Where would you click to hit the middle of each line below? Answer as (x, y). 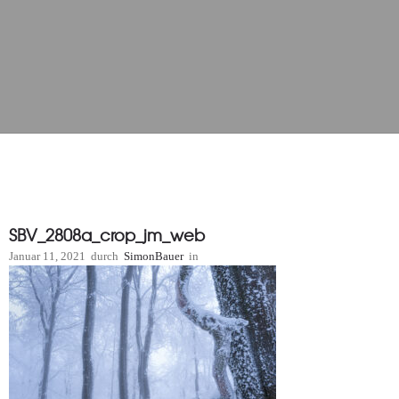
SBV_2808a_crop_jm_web (107, 235)
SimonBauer (154, 256)
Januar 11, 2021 (47, 256)
